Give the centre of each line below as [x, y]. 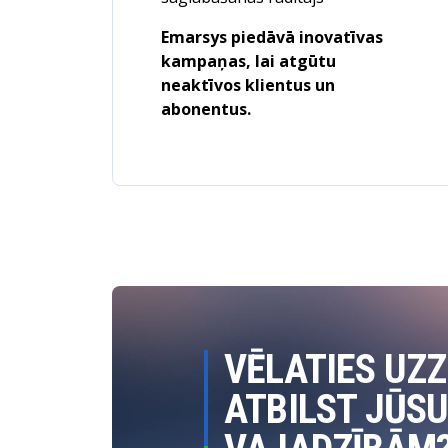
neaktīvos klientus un [248, 85]
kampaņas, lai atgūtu [248, 61]
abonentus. [206, 109]
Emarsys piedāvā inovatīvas [272, 37]
